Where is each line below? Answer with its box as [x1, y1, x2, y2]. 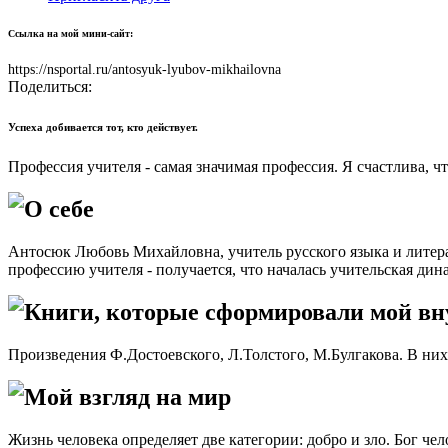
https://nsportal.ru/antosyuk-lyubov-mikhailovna [8, 61, 281, 78]
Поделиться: [8, 78, 92, 96]
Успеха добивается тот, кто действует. [8, 121, 198, 134]
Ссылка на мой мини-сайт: [8, 27, 133, 39]
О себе [24, 196, 94, 223]
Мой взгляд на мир [24, 383, 231, 410]
